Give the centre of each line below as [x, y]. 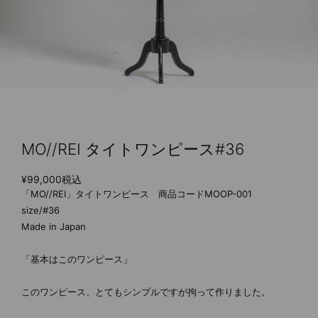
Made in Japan [54, 227]
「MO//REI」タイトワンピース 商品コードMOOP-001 [141, 194]
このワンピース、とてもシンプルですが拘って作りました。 [146, 292]
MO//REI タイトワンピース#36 [133, 149]
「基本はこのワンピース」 [77, 259]
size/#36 [40, 210]
